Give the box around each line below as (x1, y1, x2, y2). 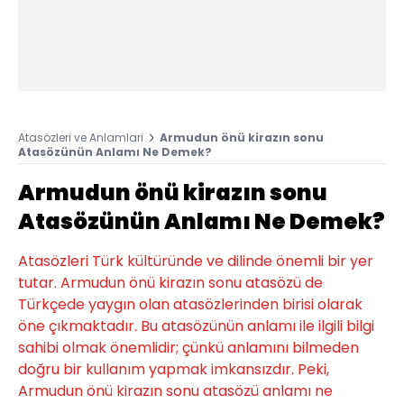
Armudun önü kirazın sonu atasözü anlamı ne (18, 380, 333, 401)
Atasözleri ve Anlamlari (18, 129, 143, 145)
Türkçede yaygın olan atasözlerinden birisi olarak (18, 293, 363, 315)
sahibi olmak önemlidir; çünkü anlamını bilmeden (18, 336, 359, 358)
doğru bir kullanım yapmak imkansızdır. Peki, (18, 358, 329, 380)
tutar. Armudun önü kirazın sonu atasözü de (18, 271, 323, 293)
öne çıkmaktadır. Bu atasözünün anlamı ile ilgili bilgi (18, 315, 374, 336)
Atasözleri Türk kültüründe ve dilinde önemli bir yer (18, 250, 373, 271)
